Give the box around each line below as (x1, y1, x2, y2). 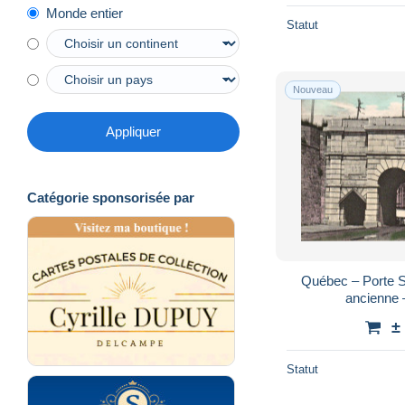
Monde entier (46, 5, 123, 22)
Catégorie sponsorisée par (27, 190, 194, 206)
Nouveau (293, 83, 333, 95)
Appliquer (106, 124, 161, 140)
